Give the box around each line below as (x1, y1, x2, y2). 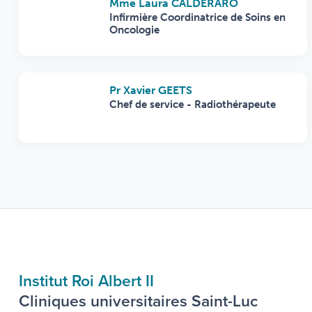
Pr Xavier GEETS (109, 84, 192, 97)
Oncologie (109, 24, 159, 37)
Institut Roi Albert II (19, 269, 154, 292)
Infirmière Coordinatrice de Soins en (109, 11, 286, 24)
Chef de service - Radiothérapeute (109, 98, 276, 111)
